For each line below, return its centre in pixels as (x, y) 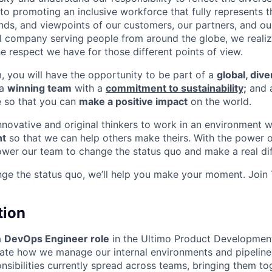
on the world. (219, 101)
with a (89, 88)
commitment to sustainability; (176, 88)
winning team (39, 88)
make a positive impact (133, 101)
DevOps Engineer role (57, 238)
